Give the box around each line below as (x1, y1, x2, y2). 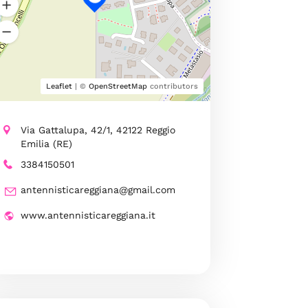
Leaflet (45, 81, 72, 91)
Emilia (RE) (20, 137, 72, 149)
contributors (146, 81, 198, 91)
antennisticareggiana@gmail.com (20, 184, 175, 195)
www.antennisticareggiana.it (20, 209, 155, 221)
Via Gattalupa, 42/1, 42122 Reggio (20, 124, 175, 135)
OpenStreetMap (88, 81, 147, 91)
